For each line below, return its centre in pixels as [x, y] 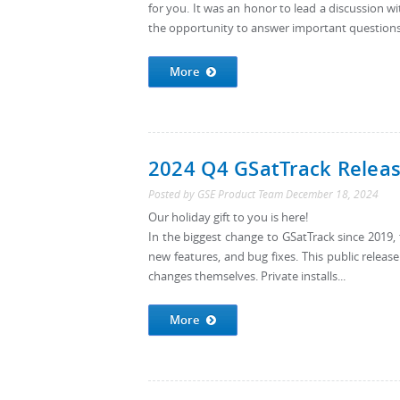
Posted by [173, 194]
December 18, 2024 [332, 194]
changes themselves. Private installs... [247, 276]
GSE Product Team [240, 194]
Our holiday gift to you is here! [228, 217]
